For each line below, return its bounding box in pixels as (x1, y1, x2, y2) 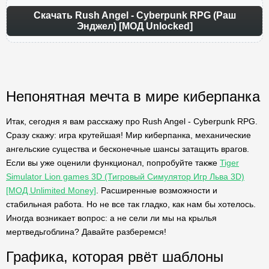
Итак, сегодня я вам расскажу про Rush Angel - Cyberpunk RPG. (6, 116, 258, 126)
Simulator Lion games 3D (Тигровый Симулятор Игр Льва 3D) (6, 172, 244, 181)
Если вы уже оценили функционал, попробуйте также (6, 158, 220, 168)
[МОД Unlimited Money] (6, 186, 96, 195)
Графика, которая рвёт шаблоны (6, 249, 223, 265)
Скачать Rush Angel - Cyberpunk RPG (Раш (33, 10, 236, 20)
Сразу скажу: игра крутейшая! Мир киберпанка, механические (6, 130, 251, 140)
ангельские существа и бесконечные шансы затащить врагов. (6, 144, 249, 154)
